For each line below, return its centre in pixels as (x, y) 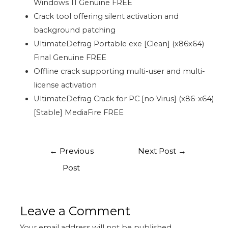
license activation (65, 85)
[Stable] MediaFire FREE (79, 112)
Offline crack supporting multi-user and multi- (120, 71)
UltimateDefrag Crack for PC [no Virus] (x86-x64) (124, 98)
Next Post (158, 151)
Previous (75, 151)
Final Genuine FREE (70, 57)
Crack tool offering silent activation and (106, 16)
